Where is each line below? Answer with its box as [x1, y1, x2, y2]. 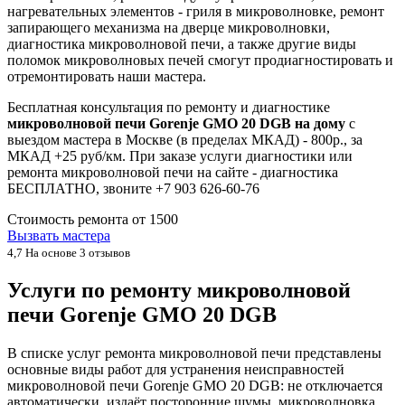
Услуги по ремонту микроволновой [7, 278, 351, 302]
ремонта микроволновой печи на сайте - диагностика [7, 164, 338, 180]
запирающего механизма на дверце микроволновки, [7, 19, 330, 35]
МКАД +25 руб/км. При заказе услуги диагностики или [7, 147, 353, 164]
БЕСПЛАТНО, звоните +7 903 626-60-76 [7, 180, 259, 196]
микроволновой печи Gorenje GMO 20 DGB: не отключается [7, 377, 382, 393]
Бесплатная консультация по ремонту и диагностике [7, 99, 330, 115]
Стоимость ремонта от [7, 211, 149, 227]
